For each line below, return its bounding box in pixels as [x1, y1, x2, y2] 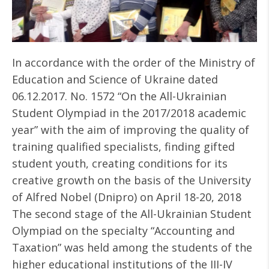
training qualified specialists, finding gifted [12, 139, 235, 154]
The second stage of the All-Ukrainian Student [12, 207, 252, 221]
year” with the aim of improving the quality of [12, 122, 249, 137]
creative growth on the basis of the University [12, 173, 251, 187]
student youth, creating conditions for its [12, 156, 228, 171]
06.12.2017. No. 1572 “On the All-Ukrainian [12, 89, 226, 103]
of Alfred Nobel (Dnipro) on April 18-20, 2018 [12, 190, 241, 204]
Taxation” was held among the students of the [12, 240, 252, 255]
